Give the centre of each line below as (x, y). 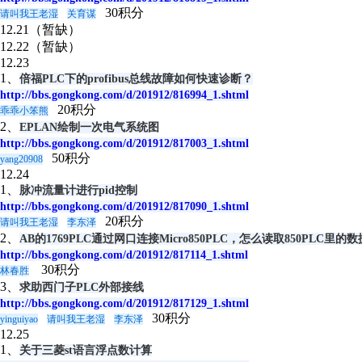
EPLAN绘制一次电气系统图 (89, 127)
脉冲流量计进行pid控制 (78, 190)
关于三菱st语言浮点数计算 (86, 350)
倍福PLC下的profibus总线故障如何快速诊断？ (136, 79)
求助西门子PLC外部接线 (82, 287)
